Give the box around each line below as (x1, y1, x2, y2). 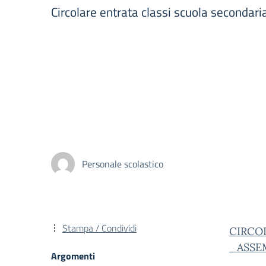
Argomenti (51, 249, 95, 263)
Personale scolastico (82, 156, 163, 171)
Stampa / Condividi (62, 221, 137, 235)
